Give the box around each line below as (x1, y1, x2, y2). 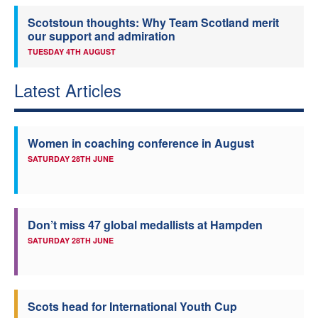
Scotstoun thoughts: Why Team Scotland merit (28, 13, 279, 31)
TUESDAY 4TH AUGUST (28, 45, 116, 57)
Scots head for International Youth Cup (28, 297, 237, 314)
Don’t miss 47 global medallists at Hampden (28, 216, 263, 233)
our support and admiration (28, 27, 175, 44)
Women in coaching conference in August (28, 134, 254, 151)
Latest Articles (14, 77, 121, 102)
